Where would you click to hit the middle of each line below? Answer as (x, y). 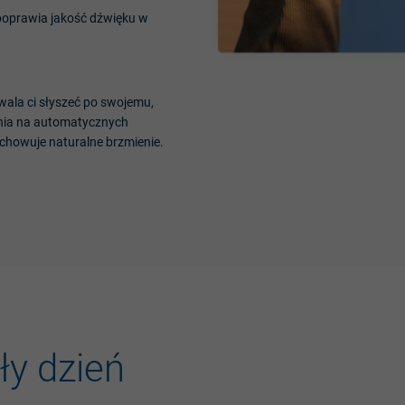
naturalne (76, 142)
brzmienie (133, 142)
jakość (69, 19)
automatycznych (81, 122)
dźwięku (113, 19)
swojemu (126, 103)
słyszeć (60, 103)
